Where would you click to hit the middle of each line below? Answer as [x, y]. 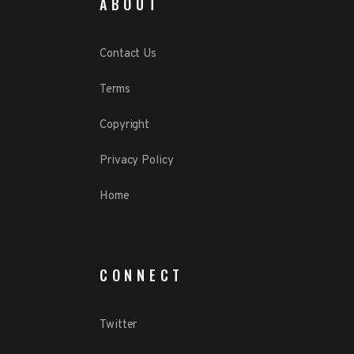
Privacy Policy [137, 160]
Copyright [125, 125]
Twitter [119, 325]
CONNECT [142, 275]
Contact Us [128, 54]
